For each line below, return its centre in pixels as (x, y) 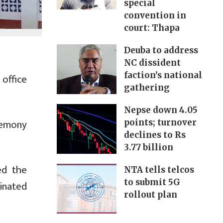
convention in (155, 16)
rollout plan (150, 195)
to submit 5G (152, 182)
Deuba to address (161, 51)
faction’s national (163, 75)
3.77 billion (148, 148)
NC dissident (152, 63)
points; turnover (160, 123)
